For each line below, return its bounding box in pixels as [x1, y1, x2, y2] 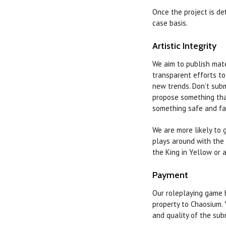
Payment [152, 169, 189, 181]
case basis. [152, 18, 188, 28]
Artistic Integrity [152, 40, 217, 52]
